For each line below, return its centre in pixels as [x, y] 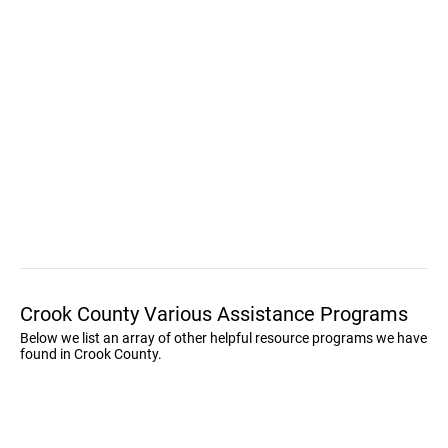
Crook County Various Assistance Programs [214, 314]
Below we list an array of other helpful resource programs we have [223, 338]
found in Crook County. [91, 354]
